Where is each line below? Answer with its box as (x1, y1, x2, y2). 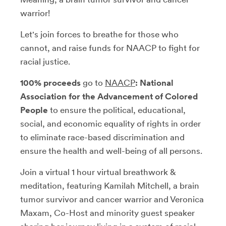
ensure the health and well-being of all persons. (20, 145, 202, 156)
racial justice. (20, 56, 70, 67)
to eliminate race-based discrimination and (20, 132, 185, 142)
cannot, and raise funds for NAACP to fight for (20, 42, 200, 53)
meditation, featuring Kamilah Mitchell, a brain (20, 180, 199, 191)
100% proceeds (20, 77, 81, 88)
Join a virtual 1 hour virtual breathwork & (20, 166, 176, 177)
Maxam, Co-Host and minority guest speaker (20, 207, 195, 218)
